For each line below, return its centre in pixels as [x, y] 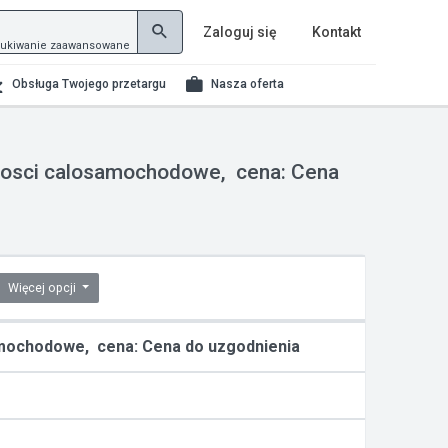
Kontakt [336, 32]
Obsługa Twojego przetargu [88, 84]
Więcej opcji [43, 288]
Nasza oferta [248, 84]
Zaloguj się [240, 32]
